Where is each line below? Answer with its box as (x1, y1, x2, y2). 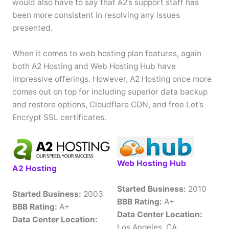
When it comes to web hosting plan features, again (12, 49, 201, 59)
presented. (12, 23, 53, 33)
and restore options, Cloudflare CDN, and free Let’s (12, 100, 203, 110)
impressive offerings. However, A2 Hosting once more (12, 74, 212, 84)
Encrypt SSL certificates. (12, 112, 106, 123)
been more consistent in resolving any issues (12, 10, 180, 20)
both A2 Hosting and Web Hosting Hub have (12, 61, 176, 72)
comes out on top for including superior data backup (12, 87, 208, 97)
